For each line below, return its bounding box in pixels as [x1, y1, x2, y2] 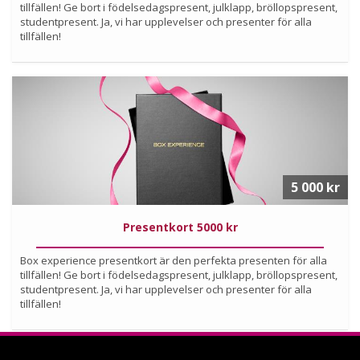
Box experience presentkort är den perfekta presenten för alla [20, 252, 327, 268]
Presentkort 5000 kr [122, 219, 238, 235]
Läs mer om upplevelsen [120, 92, 240, 108]
